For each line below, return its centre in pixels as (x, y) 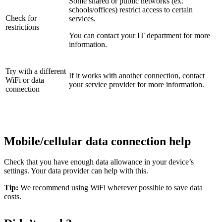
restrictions (22, 27)
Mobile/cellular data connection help (97, 141)
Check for (21, 18)
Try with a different (36, 71)
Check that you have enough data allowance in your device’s (99, 162)
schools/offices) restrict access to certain (131, 9)
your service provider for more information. (137, 84)
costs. (13, 197)
